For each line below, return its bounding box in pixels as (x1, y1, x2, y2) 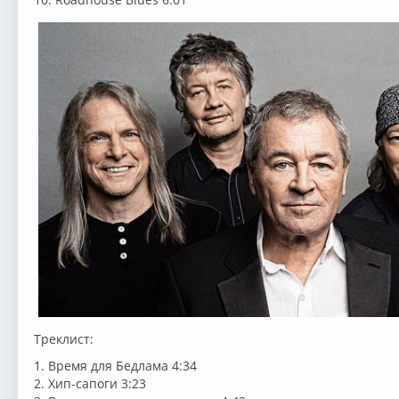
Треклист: (33, 330, 94, 348)
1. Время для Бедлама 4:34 (33, 357, 197, 375)
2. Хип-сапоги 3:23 (33, 375, 146, 393)
